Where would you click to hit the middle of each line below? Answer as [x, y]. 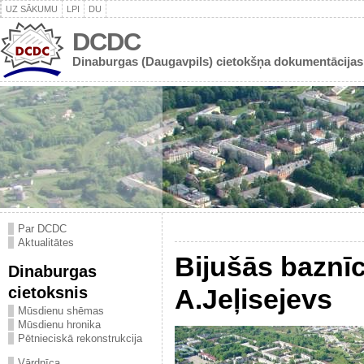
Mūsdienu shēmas [61, 311]
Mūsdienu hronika [59, 325]
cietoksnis [48, 292]
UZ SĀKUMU [32, 9]
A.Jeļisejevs [253, 299]
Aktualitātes [46, 243]
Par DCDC [42, 229]
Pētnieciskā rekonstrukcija [80, 338]
